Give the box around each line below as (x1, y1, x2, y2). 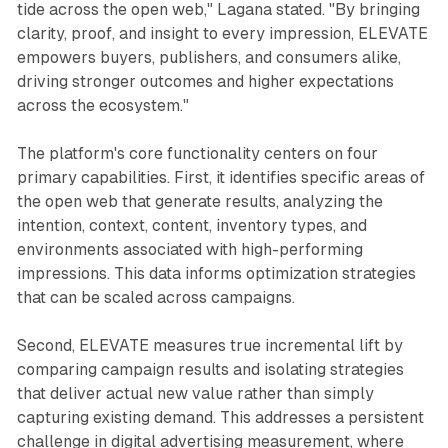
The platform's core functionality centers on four (16, 144, 378, 164)
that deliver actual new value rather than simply (16, 384, 374, 404)
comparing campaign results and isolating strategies (16, 360, 404, 380)
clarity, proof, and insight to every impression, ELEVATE (16, 24, 428, 44)
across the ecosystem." (16, 96, 189, 116)
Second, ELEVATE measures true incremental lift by (16, 336, 403, 356)
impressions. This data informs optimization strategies (16, 264, 416, 284)
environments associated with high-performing (16, 240, 363, 260)
